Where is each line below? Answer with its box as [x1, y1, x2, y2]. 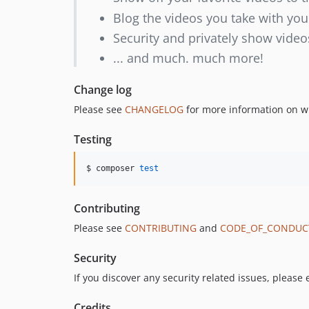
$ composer [86, 163, 139, 174]
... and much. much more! [112, 50, 263, 67]
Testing [74, 132, 112, 148]
